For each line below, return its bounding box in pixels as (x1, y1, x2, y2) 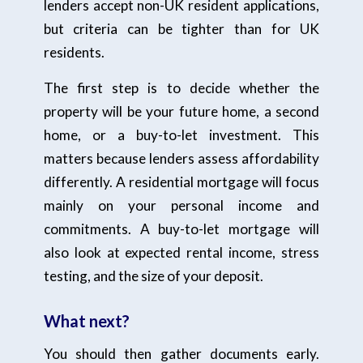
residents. (43, 44, 105, 62)
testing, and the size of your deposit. (43, 267, 263, 284)
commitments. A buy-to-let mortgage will (43, 220, 320, 237)
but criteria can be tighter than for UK (43, 20, 320, 38)
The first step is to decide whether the (43, 79, 320, 96)
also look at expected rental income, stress (43, 243, 320, 261)
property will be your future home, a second (43, 102, 320, 120)
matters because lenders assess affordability (43, 149, 320, 167)
